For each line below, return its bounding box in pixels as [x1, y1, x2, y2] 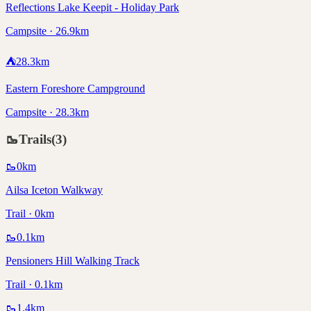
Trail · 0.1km [6, 278, 62, 290]
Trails [19, 132, 51, 147]
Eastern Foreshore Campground [6, 83, 145, 95]
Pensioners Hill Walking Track [6, 254, 140, 267]
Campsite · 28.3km [6, 106, 89, 119]
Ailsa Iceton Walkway [6, 183, 103, 196]
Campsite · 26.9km [6, 25, 89, 37]
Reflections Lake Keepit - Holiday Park [6, 1, 179, 14]
